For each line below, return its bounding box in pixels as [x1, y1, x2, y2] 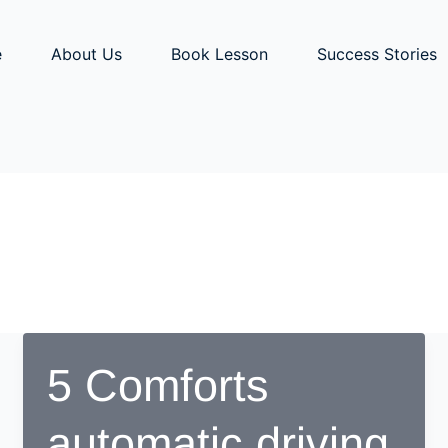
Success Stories [317, 44, 438, 65]
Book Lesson [171, 44, 269, 65]
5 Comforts [47, 359, 270, 411]
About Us [51, 44, 123, 65]
